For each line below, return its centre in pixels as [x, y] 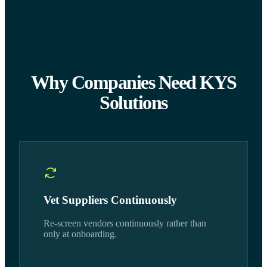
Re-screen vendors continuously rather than [125, 223]
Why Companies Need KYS [133, 83]
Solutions [133, 103]
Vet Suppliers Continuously [110, 200]
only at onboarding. [80, 234]
